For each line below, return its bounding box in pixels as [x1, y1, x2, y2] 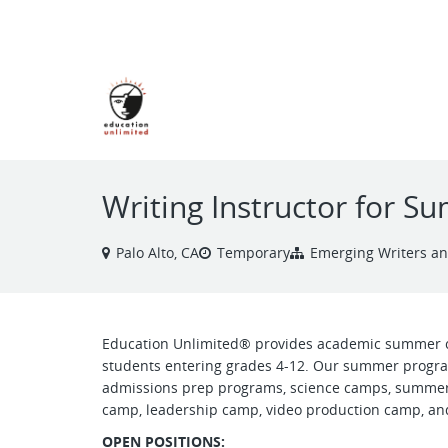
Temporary [217, 243, 290, 262]
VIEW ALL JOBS [114, 17, 185, 32]
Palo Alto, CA [116, 243, 199, 262]
